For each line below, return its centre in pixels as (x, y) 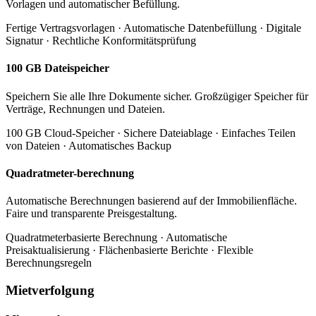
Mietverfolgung (50, 290)
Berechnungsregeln (49, 263)
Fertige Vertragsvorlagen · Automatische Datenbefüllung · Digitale (153, 28)
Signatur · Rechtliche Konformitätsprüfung (101, 41)
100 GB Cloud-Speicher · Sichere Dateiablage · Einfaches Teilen (151, 133)
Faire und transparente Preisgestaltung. (91, 214)
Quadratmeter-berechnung (70, 173)
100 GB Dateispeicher (57, 68)
